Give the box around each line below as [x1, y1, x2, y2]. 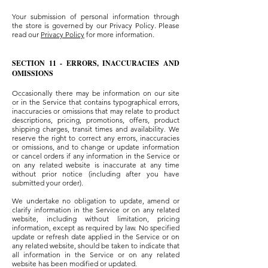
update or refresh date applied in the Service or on [12, 232, 179, 242]
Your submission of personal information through [12, 12, 179, 22]
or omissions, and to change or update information [12, 142, 179, 152]
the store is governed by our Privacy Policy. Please [12, 21, 179, 31]
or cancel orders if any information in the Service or [12, 151, 179, 161]
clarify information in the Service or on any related [12, 205, 179, 215]
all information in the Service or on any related [12, 250, 179, 260]
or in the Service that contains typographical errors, [12, 98, 179, 107]
